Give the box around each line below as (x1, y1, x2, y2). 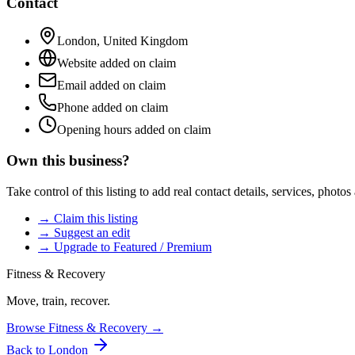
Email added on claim (57, 78, 166, 93)
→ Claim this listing (38, 211, 138, 225)
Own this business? (6, 152, 130, 170)
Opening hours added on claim (57, 123, 211, 137)
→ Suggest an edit (38, 225, 130, 239)
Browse (6, 320, 48, 334)
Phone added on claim (57, 101, 168, 115)
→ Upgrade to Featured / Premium (38, 239, 212, 254)
